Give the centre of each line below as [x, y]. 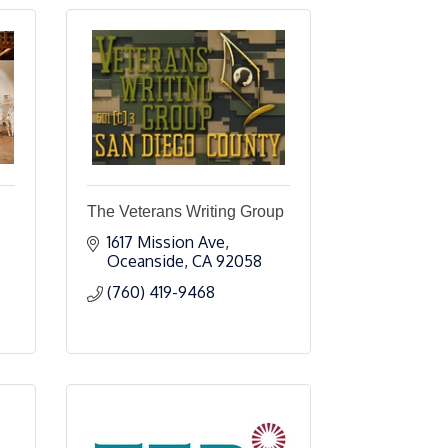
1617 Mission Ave [166, 242]
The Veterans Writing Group [185, 211]
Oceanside [145, 261]
